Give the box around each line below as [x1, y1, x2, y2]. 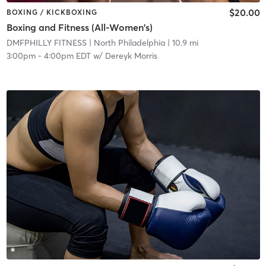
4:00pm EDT [43, 50, 91, 62]
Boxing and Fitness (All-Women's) [6, 21, 153, 34]
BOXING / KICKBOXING [6, 7, 97, 17]
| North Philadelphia [86, 37, 165, 49]
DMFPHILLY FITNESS [6, 37, 87, 49]
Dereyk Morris [104, 50, 157, 62]
